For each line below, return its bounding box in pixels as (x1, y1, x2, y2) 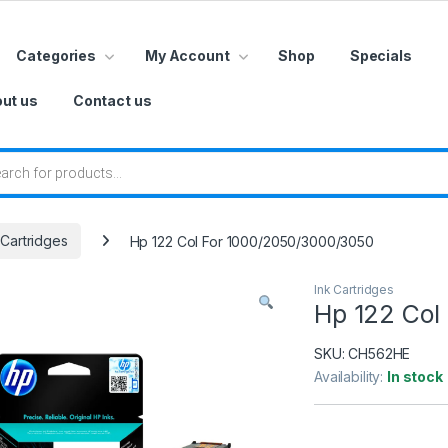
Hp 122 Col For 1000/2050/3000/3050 (129, 232, 374, 250)
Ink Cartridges (314, 281, 395, 297)
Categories (16, 46, 97, 64)
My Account (144, 46, 230, 64)
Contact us (72, 91, 152, 109)
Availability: (314, 367, 388, 385)
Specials (349, 46, 412, 64)
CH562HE (348, 344, 411, 362)
